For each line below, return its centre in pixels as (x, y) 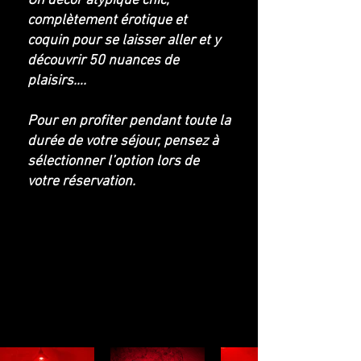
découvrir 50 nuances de (103, 61)
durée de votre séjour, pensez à (123, 141)
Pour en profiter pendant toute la (129, 121)
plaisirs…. (57, 81)
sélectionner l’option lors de (113, 162)
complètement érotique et (107, 21)
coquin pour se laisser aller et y (124, 41)
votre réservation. (81, 182)
